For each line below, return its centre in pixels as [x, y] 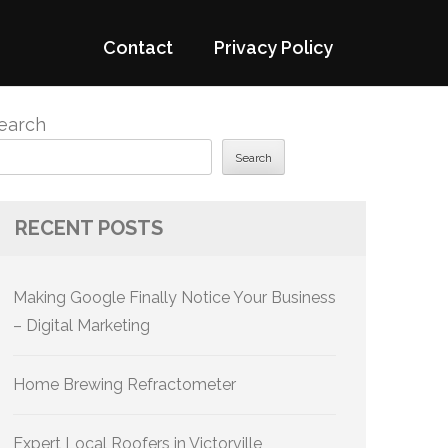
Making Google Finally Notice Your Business [174, 297]
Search [253, 158]
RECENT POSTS [89, 228]
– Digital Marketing [81, 325]
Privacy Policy [273, 47]
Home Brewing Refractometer [124, 384]
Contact [138, 47]
